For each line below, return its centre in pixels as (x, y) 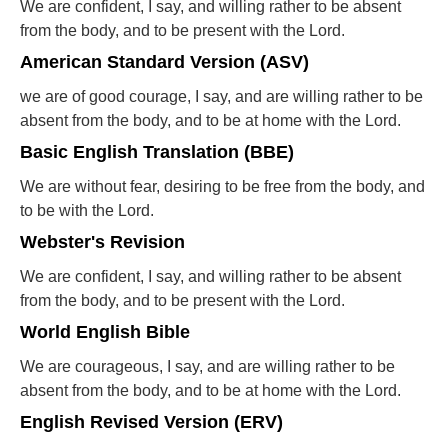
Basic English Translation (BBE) (157, 151)
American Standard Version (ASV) (164, 61)
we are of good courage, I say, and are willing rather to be (221, 96)
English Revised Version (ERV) (151, 421)
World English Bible (105, 331)
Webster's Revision (102, 241)
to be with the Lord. (87, 210)
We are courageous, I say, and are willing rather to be (207, 366)
